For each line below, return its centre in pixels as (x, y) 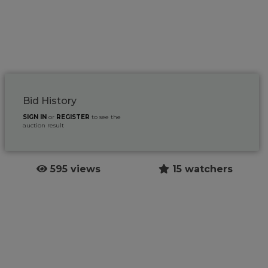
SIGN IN (35, 117)
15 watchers (201, 169)
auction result (44, 125)
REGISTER (73, 117)
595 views (74, 169)
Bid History (50, 100)
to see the (106, 117)
